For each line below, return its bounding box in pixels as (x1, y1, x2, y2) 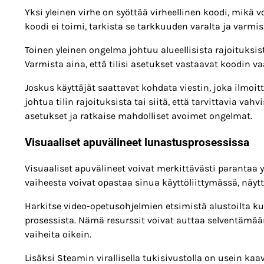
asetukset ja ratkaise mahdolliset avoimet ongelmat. (25, 110, 252, 122)
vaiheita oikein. (25, 229, 91, 240)
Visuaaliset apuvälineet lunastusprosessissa (25, 136, 249, 149)
